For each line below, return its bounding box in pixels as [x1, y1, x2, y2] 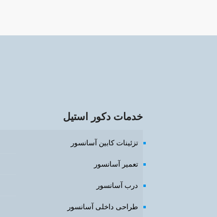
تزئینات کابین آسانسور [71, 138, 139, 147]
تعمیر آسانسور [94, 159, 139, 168]
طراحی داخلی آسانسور [67, 202, 139, 211]
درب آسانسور [96, 181, 139, 189]
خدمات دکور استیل [63, 110, 143, 122]
